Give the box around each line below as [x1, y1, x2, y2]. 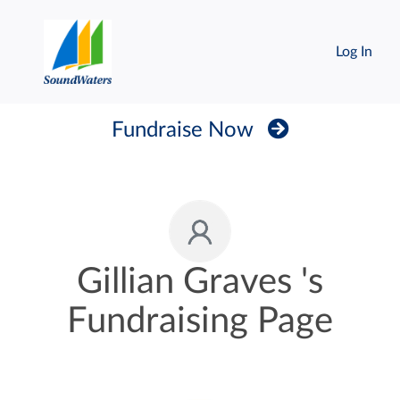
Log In [335, 45, 372, 59]
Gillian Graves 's [77, 264, 323, 300]
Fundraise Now [111, 120, 254, 141]
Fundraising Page [67, 304, 333, 339]
